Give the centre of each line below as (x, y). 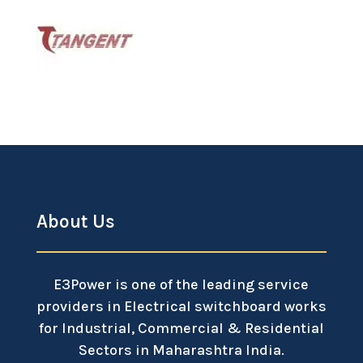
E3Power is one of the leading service (181, 285)
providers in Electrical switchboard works (181, 307)
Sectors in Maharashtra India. (181, 350)
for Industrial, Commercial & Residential (181, 329)
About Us (75, 222)
